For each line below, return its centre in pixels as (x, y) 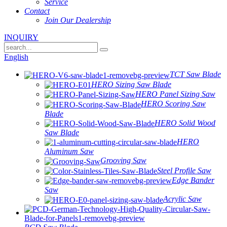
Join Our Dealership (78, 20)
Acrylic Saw (182, 199)
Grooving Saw (123, 161)
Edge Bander (193, 180)
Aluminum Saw (69, 152)
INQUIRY (21, 37)
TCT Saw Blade (195, 74)
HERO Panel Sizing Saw (175, 94)
